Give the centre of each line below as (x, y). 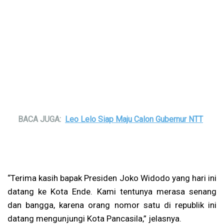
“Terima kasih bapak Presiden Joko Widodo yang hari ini (112, 178)
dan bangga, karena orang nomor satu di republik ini (112, 205)
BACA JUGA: (39, 119)
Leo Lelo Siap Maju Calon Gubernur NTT (134, 119)
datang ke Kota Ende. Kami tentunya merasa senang (112, 191)
